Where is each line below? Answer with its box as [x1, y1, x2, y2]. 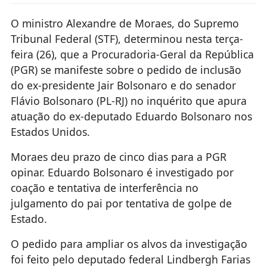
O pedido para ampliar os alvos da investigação [10, 236, 247, 251]
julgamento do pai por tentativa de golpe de [10, 195, 232, 210]
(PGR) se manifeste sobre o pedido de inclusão [10, 62, 241, 77]
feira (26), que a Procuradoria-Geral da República [10, 46, 254, 61]
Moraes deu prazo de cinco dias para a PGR [10, 149, 226, 164]
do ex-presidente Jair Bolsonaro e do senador [10, 77, 236, 92]
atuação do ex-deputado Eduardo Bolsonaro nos [10, 108, 252, 123]
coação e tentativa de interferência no [10, 180, 198, 195]
